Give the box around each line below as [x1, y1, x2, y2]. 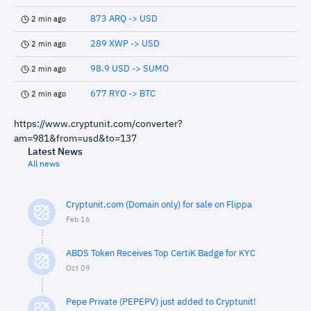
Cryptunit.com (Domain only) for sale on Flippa [66, 201, 252, 210]
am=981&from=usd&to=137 [14, 134, 137, 144]
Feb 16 [66, 216, 90, 224]
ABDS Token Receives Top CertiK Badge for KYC [66, 249, 255, 258]
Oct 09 [66, 264, 90, 272]
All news [28, 160, 60, 169]
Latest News [28, 147, 83, 157]
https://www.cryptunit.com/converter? [14, 119, 183, 129]
